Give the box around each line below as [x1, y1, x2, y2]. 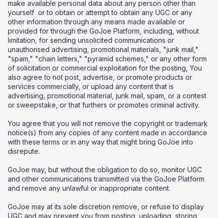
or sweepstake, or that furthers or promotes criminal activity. [8, 101, 200, 109]
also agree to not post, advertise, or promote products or [8, 73, 192, 81]
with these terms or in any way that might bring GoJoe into [8, 138, 193, 146]
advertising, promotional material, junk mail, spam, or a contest [8, 91, 206, 100]
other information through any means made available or [8, 18, 185, 26]
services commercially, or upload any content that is [8, 82, 174, 91]
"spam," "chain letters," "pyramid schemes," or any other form [8, 54, 207, 63]
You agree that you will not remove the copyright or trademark [8, 119, 208, 127]
